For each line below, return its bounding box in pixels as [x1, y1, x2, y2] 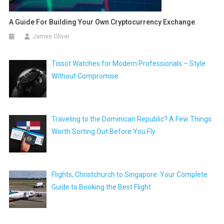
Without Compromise [51, 72, 120, 80]
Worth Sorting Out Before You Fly [51, 127, 156, 136]
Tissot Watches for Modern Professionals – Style [51, 59, 206, 68]
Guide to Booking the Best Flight [51, 182, 151, 191]
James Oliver [32, 33, 70, 40]
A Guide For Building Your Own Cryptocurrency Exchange [9, 18, 195, 26]
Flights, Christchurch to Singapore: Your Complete [51, 170, 208, 178]
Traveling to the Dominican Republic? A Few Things [51, 115, 212, 123]
